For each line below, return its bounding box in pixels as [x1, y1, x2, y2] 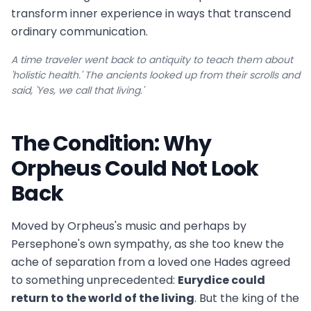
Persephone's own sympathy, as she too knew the [11, 236, 284, 253]
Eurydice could [178, 272, 265, 289]
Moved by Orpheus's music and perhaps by [11, 218, 246, 235]
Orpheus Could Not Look [11, 154, 259, 184]
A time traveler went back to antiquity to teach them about [11, 53, 293, 67]
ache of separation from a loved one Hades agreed [11, 254, 290, 271]
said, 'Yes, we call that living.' [11, 83, 144, 98]
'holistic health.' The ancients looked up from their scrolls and [11, 68, 300, 83]
